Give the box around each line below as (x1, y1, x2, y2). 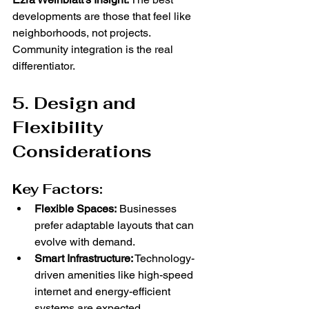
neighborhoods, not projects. (12, 26, 153, 40)
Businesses (117, 202, 179, 216)
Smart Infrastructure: (34, 252, 133, 266)
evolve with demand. (34, 235, 135, 249)
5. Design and (12, 92, 141, 114)
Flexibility (12, 117, 108, 139)
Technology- (133, 252, 195, 266)
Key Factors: (12, 180, 103, 199)
